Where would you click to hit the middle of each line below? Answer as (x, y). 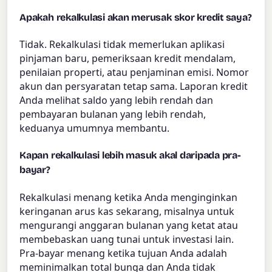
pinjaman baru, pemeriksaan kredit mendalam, (128, 59)
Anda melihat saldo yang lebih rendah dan (117, 100)
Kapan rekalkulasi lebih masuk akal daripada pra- (130, 155)
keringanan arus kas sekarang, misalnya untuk (127, 211)
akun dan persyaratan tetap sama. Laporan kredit (134, 87)
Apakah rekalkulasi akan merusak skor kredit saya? (136, 17)
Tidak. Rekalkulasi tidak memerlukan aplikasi (122, 45)
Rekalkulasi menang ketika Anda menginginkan (129, 197)
